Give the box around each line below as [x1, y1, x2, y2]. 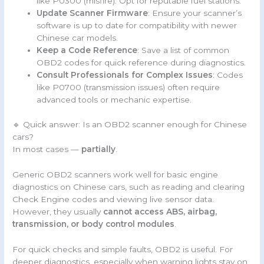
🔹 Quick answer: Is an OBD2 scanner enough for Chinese [12, 120, 247, 129]
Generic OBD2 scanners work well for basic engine [12, 169, 219, 179]
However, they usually [12, 206, 104, 216]
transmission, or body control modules [12, 219, 175, 229]
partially [81, 144, 116, 154]
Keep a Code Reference [37, 45, 138, 55]
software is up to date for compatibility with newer [37, 21, 237, 31]
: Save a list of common [137, 45, 230, 55]
